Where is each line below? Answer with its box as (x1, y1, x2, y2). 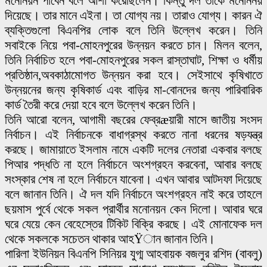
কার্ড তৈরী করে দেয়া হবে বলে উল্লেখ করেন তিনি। (5, 97, 197, 112)
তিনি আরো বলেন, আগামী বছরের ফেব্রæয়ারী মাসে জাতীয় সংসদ (5, 112, 262, 127)
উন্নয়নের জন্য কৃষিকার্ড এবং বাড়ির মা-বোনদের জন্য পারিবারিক (5, 82, 262, 97)
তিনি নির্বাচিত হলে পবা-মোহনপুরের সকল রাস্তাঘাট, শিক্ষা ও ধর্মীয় (5, 52, 262, 67)
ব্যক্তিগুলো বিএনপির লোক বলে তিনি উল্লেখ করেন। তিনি (5, 23, 262, 38)
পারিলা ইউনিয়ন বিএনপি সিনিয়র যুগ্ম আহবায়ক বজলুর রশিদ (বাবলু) (5, 246, 262, 261)
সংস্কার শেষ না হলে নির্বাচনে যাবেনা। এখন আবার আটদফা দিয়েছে (5, 172, 262, 187)
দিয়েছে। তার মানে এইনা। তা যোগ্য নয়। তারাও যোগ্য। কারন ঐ (5, 8, 262, 23)
